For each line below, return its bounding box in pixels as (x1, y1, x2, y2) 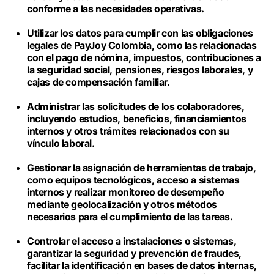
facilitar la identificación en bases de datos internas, (27, 259, 257, 272)
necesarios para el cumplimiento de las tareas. (27, 210, 235, 223)
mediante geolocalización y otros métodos (27, 198, 218, 210)
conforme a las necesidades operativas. (27, 2, 207, 15)
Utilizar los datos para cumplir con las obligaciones (27, 27, 253, 39)
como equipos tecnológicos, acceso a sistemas (27, 174, 240, 186)
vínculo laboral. (27, 137, 97, 149)
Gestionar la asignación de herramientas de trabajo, (27, 161, 256, 174)
